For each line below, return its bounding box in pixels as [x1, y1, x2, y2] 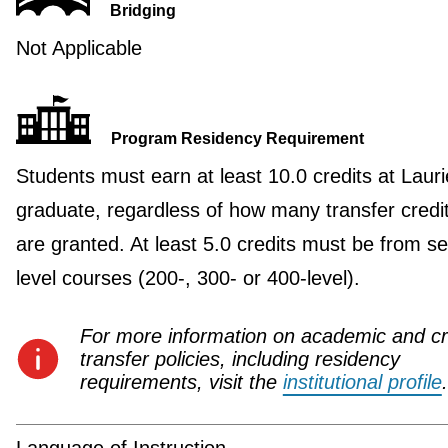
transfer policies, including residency [79, 347, 400, 370]
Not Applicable [15, 36, 142, 59]
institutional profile [282, 370, 442, 393]
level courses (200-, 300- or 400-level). [15, 266, 360, 289]
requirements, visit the [79, 370, 283, 393]
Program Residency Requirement [110, 129, 364, 147]
